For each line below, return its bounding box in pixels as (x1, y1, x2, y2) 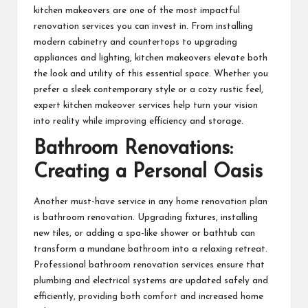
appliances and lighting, (34, 53, 135, 63)
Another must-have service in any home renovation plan (34, 197, 267, 207)
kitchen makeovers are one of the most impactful (34, 5, 240, 15)
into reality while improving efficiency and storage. (34, 116, 243, 126)
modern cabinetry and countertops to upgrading (34, 37, 237, 47)
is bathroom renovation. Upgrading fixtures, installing (34, 213, 258, 223)
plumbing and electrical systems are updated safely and (34, 276, 268, 286)
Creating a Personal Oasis (34, 162, 263, 182)
